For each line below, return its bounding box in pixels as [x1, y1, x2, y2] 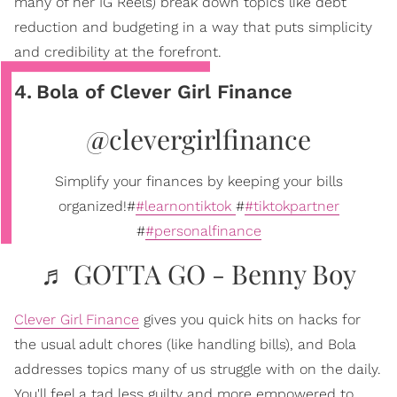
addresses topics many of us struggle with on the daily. [14, 360, 381, 378]
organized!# [58, 197, 136, 214]
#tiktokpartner [244, 197, 339, 214]
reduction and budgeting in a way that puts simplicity [14, 18, 372, 35]
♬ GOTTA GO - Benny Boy [41, 255, 356, 292]
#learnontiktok [135, 197, 236, 214]
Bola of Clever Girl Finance [36, 80, 292, 103]
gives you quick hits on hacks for [139, 310, 361, 328]
